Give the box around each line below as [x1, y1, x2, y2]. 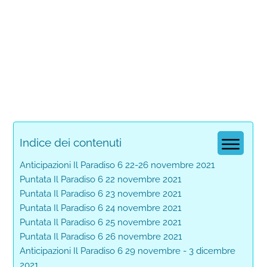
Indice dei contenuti [20, 135, 122, 149]
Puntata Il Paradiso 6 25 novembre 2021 [20, 216, 182, 228]
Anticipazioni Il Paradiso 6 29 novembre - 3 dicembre [20, 245, 236, 256]
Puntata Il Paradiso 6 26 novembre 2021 [20, 231, 182, 242]
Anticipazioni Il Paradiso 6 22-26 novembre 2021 [20, 159, 215, 170]
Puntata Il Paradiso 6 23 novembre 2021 [20, 188, 182, 199]
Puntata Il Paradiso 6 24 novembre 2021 [20, 202, 182, 213]
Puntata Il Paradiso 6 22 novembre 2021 [20, 173, 182, 185]
